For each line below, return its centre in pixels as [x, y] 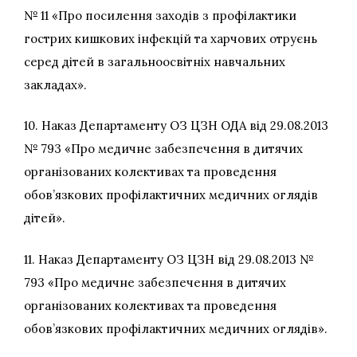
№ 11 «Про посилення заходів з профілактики [160, 15]
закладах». [55, 84]
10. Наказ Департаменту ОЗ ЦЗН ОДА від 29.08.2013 [176, 126]
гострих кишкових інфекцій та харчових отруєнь [171, 38]
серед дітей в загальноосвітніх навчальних [155, 61]
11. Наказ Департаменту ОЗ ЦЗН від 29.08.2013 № [169, 259]
